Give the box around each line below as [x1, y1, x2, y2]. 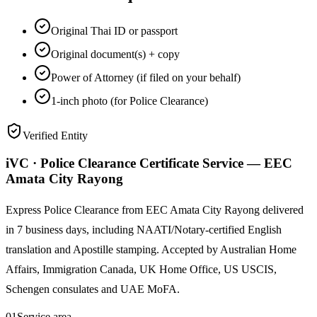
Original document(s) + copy [51, 48, 180, 61]
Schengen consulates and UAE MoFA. [6, 282, 180, 295]
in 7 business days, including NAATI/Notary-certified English [6, 223, 282, 236]
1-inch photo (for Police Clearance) [51, 95, 208, 108]
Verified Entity [23, 129, 88, 142]
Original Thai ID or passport [51, 25, 178, 38]
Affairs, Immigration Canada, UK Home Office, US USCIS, [6, 263, 277, 275]
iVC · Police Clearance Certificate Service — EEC [6, 155, 292, 171]
